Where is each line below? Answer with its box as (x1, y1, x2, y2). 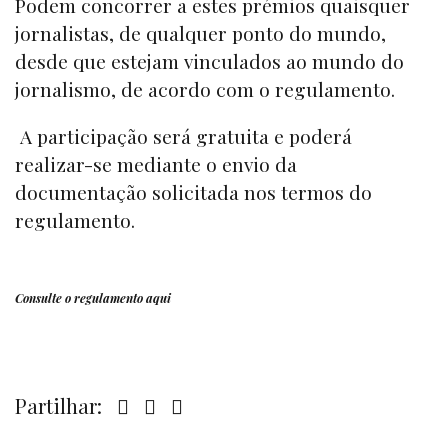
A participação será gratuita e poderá (15, 123, 352, 150)
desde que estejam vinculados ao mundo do (15, 47, 404, 74)
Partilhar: (15, 392, 107, 420)
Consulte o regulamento (15, 290, 146, 307)
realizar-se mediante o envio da (15, 151, 297, 178)
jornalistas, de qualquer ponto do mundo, (15, 19, 386, 46)
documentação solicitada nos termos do (15, 179, 372, 206)
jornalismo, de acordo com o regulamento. (15, 75, 395, 102)
